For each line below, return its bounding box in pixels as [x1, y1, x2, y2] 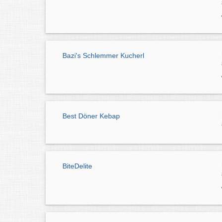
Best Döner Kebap [62, 112, 120, 120]
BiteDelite [62, 162, 92, 170]
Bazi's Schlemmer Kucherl [62, 51, 144, 59]
